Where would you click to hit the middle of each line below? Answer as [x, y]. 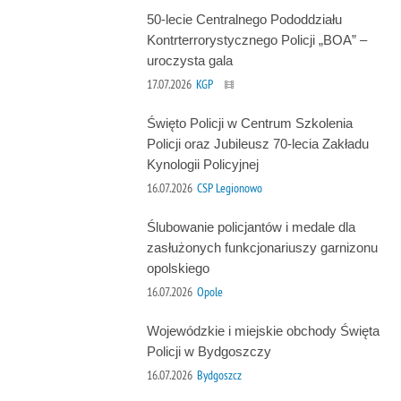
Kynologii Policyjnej [202, 165]
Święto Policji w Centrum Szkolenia [249, 124]
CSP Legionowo [229, 188]
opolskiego [178, 269]
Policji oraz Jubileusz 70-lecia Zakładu [257, 144]
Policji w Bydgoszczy [209, 352]
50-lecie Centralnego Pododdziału [244, 19]
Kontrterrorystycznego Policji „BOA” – [256, 39]
